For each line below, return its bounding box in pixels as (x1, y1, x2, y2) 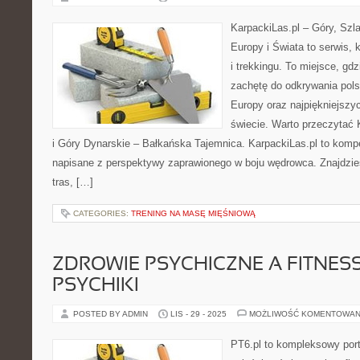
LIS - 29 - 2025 (170, 309, 227, 318)
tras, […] (52, 176, 93, 188)
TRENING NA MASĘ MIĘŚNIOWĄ (131, 209, 256, 218)
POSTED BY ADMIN (73, 309, 150, 318)
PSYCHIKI (52, 277, 139, 295)
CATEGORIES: (73, 209, 131, 218)
